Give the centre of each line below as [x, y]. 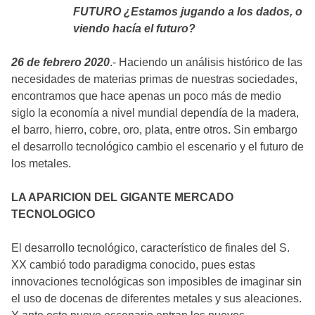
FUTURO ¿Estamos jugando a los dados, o [188, 11]
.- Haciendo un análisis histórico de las [206, 62]
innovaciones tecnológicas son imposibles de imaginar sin [156, 281]
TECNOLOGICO [53, 214]
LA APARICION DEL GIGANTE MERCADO [122, 197]
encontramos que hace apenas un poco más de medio [146, 96]
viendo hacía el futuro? [134, 28]
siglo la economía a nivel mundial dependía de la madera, [155, 112]
